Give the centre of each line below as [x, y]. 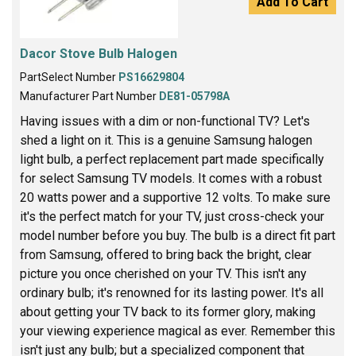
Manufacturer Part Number [89, 96]
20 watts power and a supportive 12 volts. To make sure [175, 197]
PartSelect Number [69, 77]
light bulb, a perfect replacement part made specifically [172, 159]
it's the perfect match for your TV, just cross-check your [172, 216]
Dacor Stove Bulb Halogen [99, 53]
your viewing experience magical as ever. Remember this [178, 331]
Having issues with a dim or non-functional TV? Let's [165, 121]
